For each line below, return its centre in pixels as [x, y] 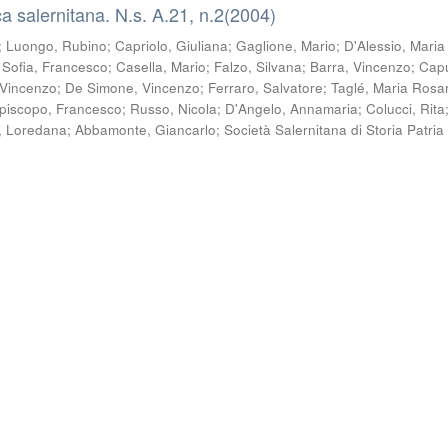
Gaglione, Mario [286, 45]
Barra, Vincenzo [361, 66]
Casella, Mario [161, 66]
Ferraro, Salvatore [266, 87]
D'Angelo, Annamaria [292, 108]
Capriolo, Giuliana [172, 45]
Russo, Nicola [174, 108]
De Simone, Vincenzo [133, 87]
